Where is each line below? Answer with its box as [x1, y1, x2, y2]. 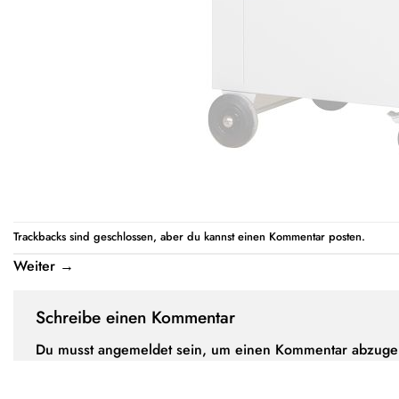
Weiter [13, 255, 60, 276]
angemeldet [98, 339, 172, 361]
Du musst [36, 339, 98, 361]
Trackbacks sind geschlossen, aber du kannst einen [13, 227, 269, 245]
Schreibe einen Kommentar [36, 304, 240, 330]
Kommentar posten [269, 227, 362, 245]
